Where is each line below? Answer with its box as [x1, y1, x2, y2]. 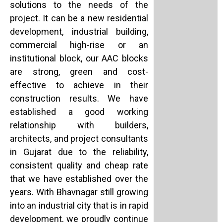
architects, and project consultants [10, 133, 148, 144]
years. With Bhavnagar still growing [10, 187, 148, 198]
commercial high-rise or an [10, 40, 148, 51]
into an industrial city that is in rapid [10, 200, 148, 211]
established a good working [10, 107, 148, 117]
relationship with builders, [10, 120, 148, 131]
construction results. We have [10, 93, 148, 104]
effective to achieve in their [10, 80, 148, 91]
